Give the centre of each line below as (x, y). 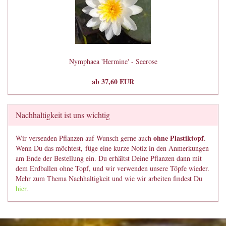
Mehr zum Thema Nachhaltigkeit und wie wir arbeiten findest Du (109, 178)
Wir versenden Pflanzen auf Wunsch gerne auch (84, 138)
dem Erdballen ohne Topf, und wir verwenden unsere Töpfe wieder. (112, 168)
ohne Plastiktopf (179, 138)
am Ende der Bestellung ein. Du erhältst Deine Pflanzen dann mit (109, 158)
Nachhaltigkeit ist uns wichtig (63, 115)
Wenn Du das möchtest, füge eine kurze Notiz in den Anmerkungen (112, 148)
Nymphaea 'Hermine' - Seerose (113, 61)
